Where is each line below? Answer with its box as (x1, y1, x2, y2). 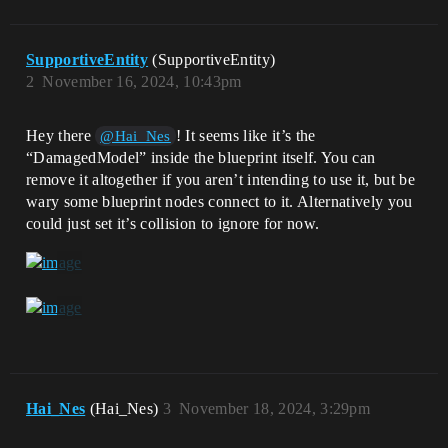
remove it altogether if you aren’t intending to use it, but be (26, 170, 415, 188)
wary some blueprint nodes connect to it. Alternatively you (26, 192, 413, 210)
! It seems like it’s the (175, 126, 316, 144)
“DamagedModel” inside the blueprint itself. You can (26, 148, 376, 166)
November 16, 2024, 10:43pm (42, 72, 242, 90)
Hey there (26, 126, 96, 144)
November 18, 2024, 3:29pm (179, 400, 371, 418)
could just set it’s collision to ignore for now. (26, 214, 320, 232)
